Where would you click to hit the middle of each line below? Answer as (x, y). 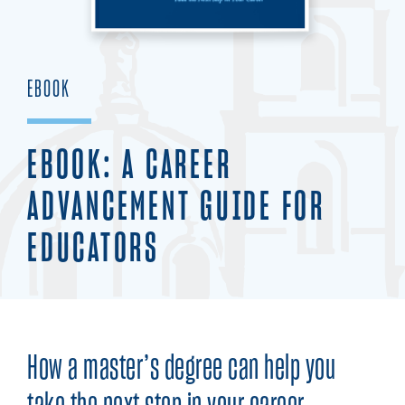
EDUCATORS (94, 249)
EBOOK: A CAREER (130, 166)
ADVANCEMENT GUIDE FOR (176, 207)
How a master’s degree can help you (181, 369)
